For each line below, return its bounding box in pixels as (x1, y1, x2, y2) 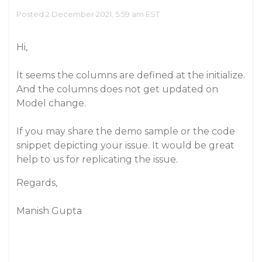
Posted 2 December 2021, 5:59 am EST (16, 9, 160, 19)
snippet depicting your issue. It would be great (16, 140, 235, 151)
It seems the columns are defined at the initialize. (16, 70, 245, 81)
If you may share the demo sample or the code (16, 126, 235, 137)
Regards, (16, 177, 57, 188)
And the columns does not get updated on (16, 84, 218, 95)
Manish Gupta (16, 205, 82, 216)
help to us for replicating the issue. (16, 154, 178, 165)
